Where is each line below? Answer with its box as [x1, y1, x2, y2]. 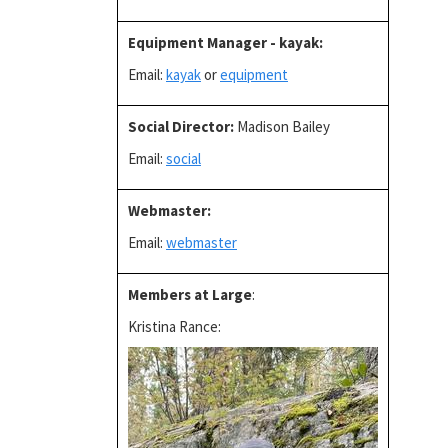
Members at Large [128, 285, 252, 304]
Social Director [128, 117, 230, 136]
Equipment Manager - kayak [128, 33, 319, 52]
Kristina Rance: [128, 316, 221, 336]
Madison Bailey [234, 117, 330, 136]
